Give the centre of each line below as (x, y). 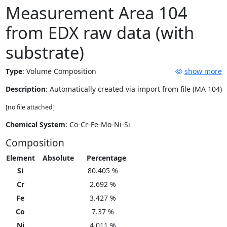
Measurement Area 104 (96, 13)
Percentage (106, 158)
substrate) (45, 53)
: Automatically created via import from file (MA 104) (134, 89)
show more (203, 71)
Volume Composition (61, 71)
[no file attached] (30, 107)
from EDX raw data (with (100, 33)
